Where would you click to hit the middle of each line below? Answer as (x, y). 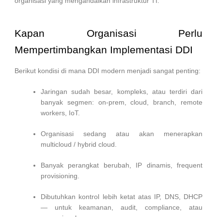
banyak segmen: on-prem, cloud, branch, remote (122, 102)
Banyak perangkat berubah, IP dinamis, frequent (122, 165)
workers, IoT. (60, 113)
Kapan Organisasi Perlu (108, 33)
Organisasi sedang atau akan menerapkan (122, 133)
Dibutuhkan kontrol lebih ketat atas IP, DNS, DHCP (122, 196)
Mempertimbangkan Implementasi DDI (104, 49)
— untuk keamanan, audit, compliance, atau (122, 207)
